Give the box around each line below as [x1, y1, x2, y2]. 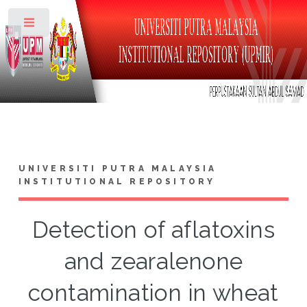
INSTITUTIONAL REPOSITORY [18, 176, 216, 186]
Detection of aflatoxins [32, 216, 275, 243]
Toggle [60, 21, 86, 30]
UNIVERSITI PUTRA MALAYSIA [18, 163, 217, 173]
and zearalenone [64, 247, 243, 275]
